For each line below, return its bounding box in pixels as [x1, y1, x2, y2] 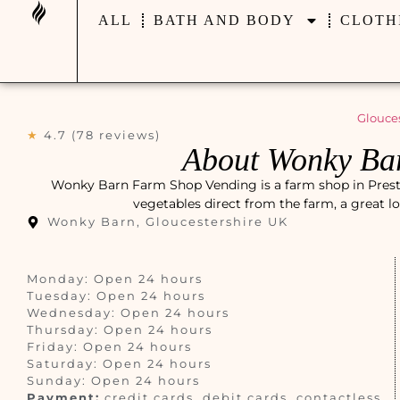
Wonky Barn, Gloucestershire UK [46, 214, 288, 229]
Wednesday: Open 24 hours [27, 305, 229, 320]
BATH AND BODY [153, 12, 296, 28]
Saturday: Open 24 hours [27, 356, 212, 371]
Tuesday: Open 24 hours [27, 288, 205, 303]
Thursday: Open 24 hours [27, 322, 212, 337]
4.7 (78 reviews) [44, 128, 161, 142]
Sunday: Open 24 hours [27, 373, 200, 387]
